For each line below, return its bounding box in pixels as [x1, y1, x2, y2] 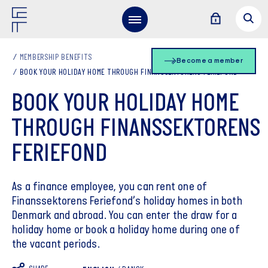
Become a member [176, 57, 243, 65]
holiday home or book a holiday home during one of [12, 224, 240, 236]
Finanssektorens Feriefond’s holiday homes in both [12, 196, 242, 208]
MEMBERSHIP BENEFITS [19, 53, 93, 62]
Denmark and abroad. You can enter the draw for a [12, 210, 237, 222]
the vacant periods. [12, 239, 100, 251]
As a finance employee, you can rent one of [12, 181, 208, 193]
